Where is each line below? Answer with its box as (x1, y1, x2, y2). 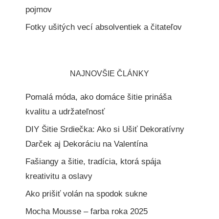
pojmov (25, 5, 52, 15)
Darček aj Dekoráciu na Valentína (25, 139, 148, 149)
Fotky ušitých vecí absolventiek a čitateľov (25, 22, 182, 32)
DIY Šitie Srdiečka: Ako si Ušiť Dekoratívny (25, 125, 185, 134)
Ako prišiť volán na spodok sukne (25, 189, 148, 199)
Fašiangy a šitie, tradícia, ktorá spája (25, 157, 161, 167)
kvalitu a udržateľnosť (25, 107, 105, 117)
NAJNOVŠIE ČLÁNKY (70, 69, 149, 78)
